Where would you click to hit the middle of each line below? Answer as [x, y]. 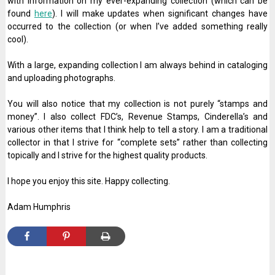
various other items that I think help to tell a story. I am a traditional [137, 130]
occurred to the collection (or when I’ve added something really [137, 26]
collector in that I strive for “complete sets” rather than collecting [137, 142]
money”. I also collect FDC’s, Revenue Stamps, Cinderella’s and [137, 117]
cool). [17, 39]
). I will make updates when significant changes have [160, 14]
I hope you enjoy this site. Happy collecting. [88, 181]
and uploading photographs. [61, 78]
